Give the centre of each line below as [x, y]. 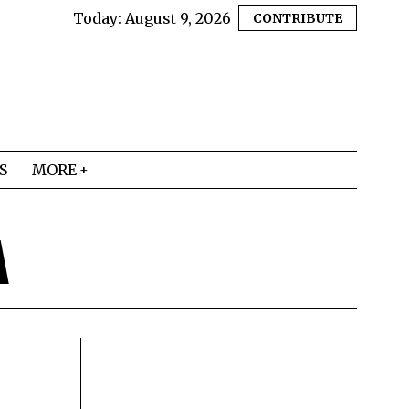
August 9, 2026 [178, 18]
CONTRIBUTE [298, 18]
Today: [99, 18]
